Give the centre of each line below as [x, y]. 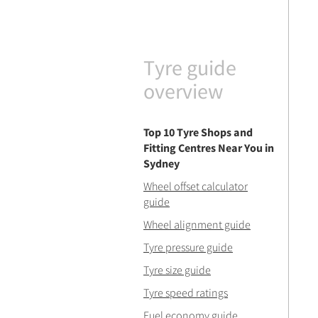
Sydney [161, 163]
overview [183, 91]
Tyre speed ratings [186, 292]
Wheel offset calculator [196, 186]
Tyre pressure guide [188, 247]
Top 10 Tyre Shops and [198, 132]
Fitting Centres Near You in [209, 148]
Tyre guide [190, 67]
